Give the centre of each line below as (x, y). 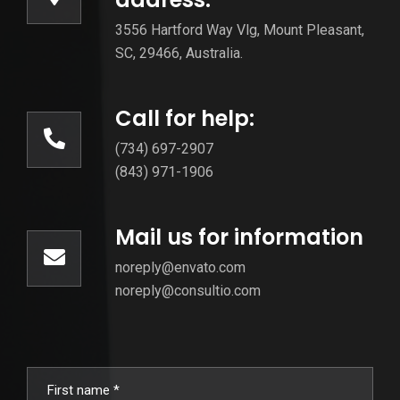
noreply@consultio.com (188, 291)
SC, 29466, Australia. (179, 54)
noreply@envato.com (180, 268)
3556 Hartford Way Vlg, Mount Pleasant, (240, 30)
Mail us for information (239, 237)
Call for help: (185, 119)
